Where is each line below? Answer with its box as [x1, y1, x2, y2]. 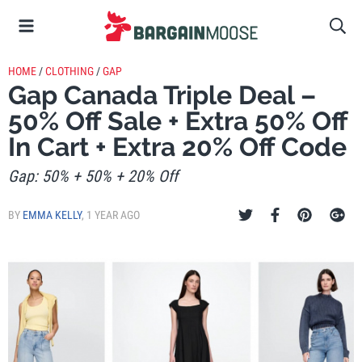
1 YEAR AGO [86, 208, 140, 221]
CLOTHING [45, 65, 94, 78]
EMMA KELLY [23, 208, 82, 221]
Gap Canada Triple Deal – [8, 80, 316, 110]
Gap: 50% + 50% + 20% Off [8, 166, 178, 186]
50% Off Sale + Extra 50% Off [8, 106, 347, 136]
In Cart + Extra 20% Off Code [8, 132, 347, 162]
